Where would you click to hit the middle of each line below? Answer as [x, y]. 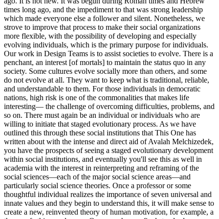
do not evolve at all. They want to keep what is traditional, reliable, [107, 80]
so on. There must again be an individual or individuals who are [102, 115]
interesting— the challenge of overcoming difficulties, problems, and [109, 107]
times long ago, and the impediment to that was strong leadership [103, 10]
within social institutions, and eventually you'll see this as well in [103, 159]
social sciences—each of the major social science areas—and [97, 177]
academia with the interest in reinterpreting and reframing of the [101, 168]
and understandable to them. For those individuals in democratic [102, 89]
